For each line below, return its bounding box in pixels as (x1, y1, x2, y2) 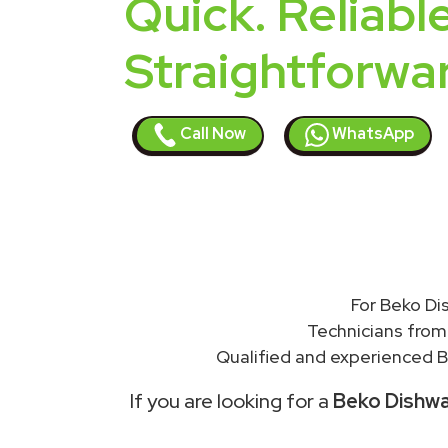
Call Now (177, 123, 246, 145)
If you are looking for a (130, 388, 333, 414)
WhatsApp (329, 123, 414, 145)
